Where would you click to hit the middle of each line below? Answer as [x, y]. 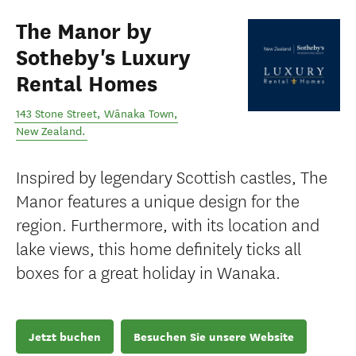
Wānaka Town [139, 114]
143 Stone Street [56, 114]
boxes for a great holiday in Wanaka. [148, 271]
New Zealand [49, 132]
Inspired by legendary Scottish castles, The [172, 176]
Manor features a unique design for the [158, 200]
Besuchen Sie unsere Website [214, 337]
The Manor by [84, 32]
